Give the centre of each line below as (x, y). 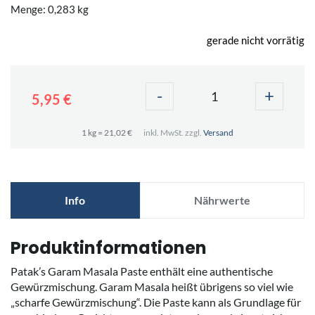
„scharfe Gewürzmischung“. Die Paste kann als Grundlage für (156, 302)
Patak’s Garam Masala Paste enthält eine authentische (142, 271)
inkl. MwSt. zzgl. (173, 132)
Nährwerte (222, 200)
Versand (218, 132)
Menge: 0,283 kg (50, 9)
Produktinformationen (109, 247)
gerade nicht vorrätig (256, 40)
